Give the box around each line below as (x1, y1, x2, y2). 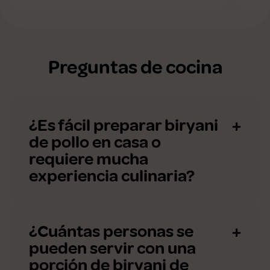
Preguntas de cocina (48, 55, 222, 80)
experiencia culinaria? (29, 165, 195, 187)
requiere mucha (29, 148, 148, 170)
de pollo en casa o (29, 131, 161, 153)
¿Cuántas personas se (29, 221, 193, 242)
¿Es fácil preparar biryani (29, 115, 218, 136)
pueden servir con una (29, 237, 196, 259)
